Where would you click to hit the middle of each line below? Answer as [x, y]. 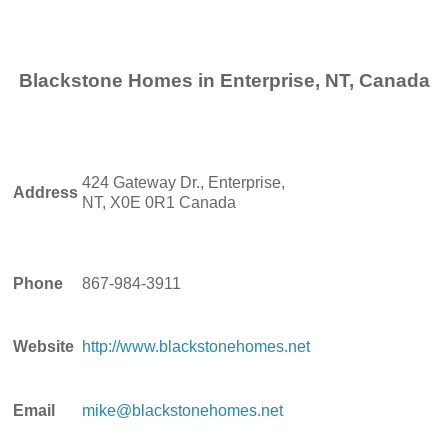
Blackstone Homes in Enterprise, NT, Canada [224, 80]
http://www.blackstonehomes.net [196, 346]
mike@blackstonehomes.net [182, 410]
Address [45, 192]
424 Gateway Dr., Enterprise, [183, 182]
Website [43, 346]
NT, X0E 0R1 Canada [159, 202]
